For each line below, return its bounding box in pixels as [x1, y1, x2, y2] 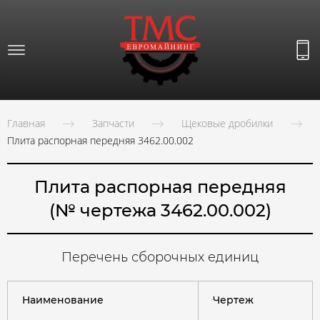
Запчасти [92, 116, 134, 131]
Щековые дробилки [181, 116, 273, 131]
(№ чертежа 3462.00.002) [49, 200, 271, 221]
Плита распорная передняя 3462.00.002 [7, 134, 194, 148]
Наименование [22, 294, 104, 307]
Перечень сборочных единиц [61, 249, 259, 266]
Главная [7, 116, 45, 131]
